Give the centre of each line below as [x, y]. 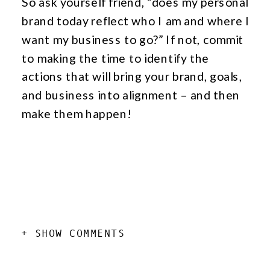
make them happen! [77, 114]
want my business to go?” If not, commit [133, 39]
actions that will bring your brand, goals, [132, 76]
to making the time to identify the [116, 58]
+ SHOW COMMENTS [73, 234]
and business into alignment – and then [131, 95]
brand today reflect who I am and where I [136, 21]
